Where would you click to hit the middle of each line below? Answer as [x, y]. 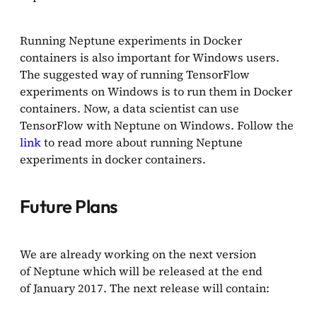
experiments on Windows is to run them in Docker [156, 91]
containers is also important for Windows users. [150, 57]
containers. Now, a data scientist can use [129, 108]
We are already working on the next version [138, 254]
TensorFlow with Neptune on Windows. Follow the [157, 125]
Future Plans [69, 206]
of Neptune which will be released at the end [141, 271]
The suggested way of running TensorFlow [135, 74]
